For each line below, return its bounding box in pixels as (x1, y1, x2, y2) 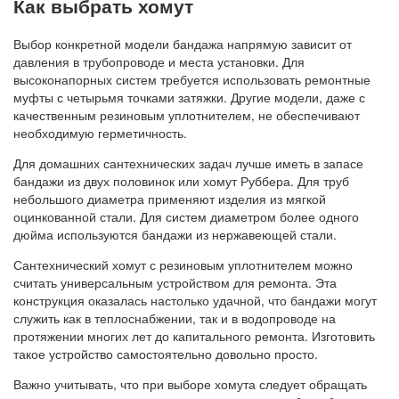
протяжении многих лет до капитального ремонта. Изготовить (13, 326, 375, 345)
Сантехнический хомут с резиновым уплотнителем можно (13, 255, 353, 273)
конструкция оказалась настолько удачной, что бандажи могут (13, 290, 377, 309)
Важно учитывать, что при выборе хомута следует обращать (13, 374, 367, 393)
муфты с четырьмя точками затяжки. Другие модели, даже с (13, 87, 365, 106)
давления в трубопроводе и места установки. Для (13, 52, 305, 70)
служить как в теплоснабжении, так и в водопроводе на (13, 308, 336, 327)
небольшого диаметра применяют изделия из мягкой (13, 189, 326, 208)
